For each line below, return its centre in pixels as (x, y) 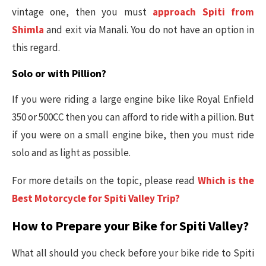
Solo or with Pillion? (59, 73)
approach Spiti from (204, 12)
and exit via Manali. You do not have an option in (149, 29)
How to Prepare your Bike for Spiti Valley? (130, 225)
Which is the (226, 180)
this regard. (36, 47)
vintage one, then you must (83, 12)
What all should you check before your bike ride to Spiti (133, 253)
